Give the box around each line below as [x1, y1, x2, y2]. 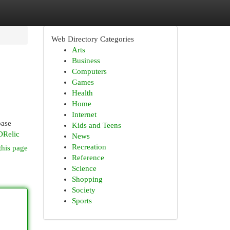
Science [71, 164, 97, 172]
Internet [71, 110, 97, 119]
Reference [71, 154, 104, 162]
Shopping [71, 175, 103, 183]
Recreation [71, 143, 106, 151]
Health [71, 89, 93, 97]
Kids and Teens [71, 121, 121, 129]
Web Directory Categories [51, 35, 134, 43]
